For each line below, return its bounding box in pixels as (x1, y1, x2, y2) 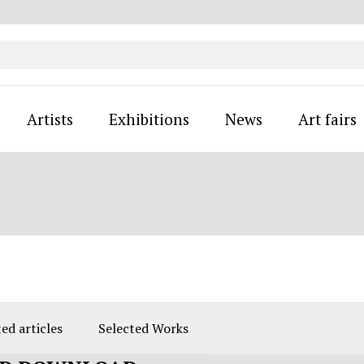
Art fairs (297, 109, 357, 129)
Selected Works (98, 319, 189, 337)
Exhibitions (108, 109, 189, 129)
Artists (26, 109, 73, 129)
